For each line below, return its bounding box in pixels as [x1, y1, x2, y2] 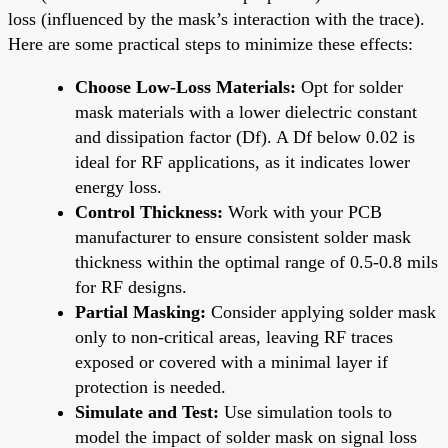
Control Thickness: [75, 201, 223, 222]
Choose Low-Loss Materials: [75, 76, 296, 97]
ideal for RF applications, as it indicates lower [75, 151, 410, 172]
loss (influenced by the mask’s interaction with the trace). [8, 8, 425, 29]
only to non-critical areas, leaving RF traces [75, 326, 393, 347]
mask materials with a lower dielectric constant [75, 101, 417, 122]
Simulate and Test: [75, 401, 219, 422]
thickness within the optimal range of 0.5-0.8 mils [75, 251, 438, 272]
